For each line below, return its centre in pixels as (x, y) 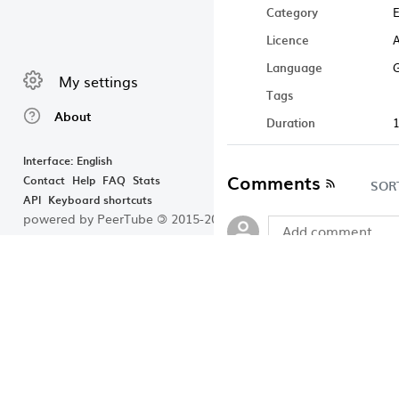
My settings (98, 81)
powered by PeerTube (88, 218)
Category (292, 12)
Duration (291, 122)
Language (294, 67)
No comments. (277, 298)
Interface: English (68, 160)
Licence (288, 39)
